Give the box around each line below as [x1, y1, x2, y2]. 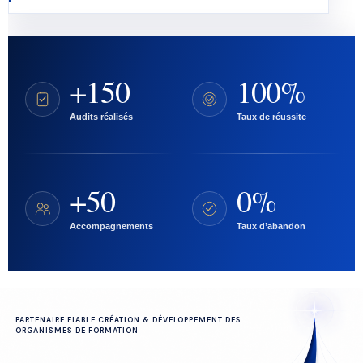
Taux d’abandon [237, 221, 305, 231]
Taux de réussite [237, 112, 306, 122]
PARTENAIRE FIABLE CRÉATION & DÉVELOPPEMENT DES [15, 315, 241, 325]
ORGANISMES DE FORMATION [15, 326, 139, 335]
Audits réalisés [70, 112, 133, 122]
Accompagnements [70, 221, 153, 231]
